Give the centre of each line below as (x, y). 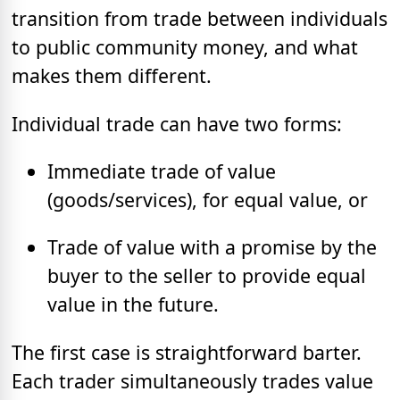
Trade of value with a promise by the (212, 247)
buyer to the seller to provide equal (207, 276)
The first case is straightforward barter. (187, 352)
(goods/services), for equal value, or (208, 200)
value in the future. (133, 304)
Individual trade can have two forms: (177, 123)
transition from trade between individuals (200, 19)
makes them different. (112, 76)
